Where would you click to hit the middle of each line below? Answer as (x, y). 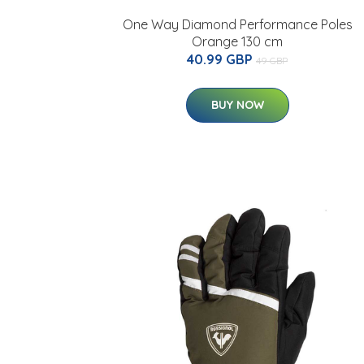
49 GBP (272, 61)
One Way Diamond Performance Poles (237, 24)
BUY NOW (237, 105)
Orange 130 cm (237, 41)
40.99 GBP (221, 59)
